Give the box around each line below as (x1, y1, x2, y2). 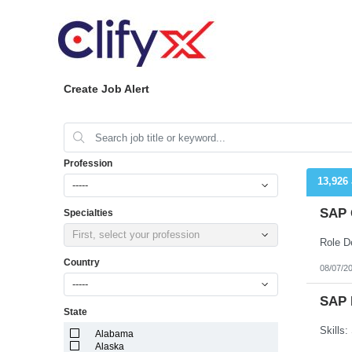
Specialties (63, 207, 113, 218)
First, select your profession (71, 228, 200, 240)
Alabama (95, 328, 134, 339)
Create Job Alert (63, 82, 149, 95)
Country (63, 256, 100, 268)
